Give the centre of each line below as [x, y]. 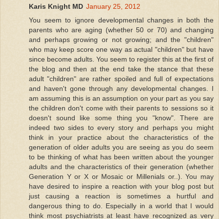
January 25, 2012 [113, 7]
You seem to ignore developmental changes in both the [121, 20]
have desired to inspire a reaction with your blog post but [121, 186]
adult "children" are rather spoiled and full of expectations [121, 79]
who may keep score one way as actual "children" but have [121, 50]
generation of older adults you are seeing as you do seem [121, 147]
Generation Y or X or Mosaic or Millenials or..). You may [121, 177]
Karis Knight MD [56, 7]
